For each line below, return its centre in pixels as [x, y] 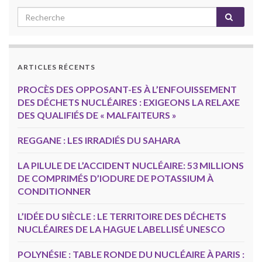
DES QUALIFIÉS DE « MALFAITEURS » [97, 115]
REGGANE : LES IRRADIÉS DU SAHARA [99, 140]
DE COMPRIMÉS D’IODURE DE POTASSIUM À [116, 178]
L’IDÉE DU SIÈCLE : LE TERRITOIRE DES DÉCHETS [122, 216]
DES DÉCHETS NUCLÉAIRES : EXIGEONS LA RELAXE [129, 102]
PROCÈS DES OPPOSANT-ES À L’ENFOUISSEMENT [127, 89]
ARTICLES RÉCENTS [56, 67]
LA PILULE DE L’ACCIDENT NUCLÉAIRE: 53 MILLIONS [131, 166]
